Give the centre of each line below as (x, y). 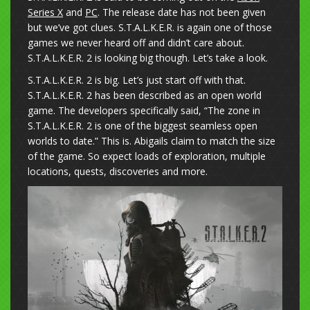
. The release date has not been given (182, 12)
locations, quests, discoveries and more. (119, 172)
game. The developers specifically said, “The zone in (144, 111)
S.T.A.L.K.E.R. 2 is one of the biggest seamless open (143, 126)
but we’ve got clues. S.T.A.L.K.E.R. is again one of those (150, 28)
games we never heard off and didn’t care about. (136, 43)
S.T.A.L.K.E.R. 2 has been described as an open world (145, 95)
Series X (45, 12)
